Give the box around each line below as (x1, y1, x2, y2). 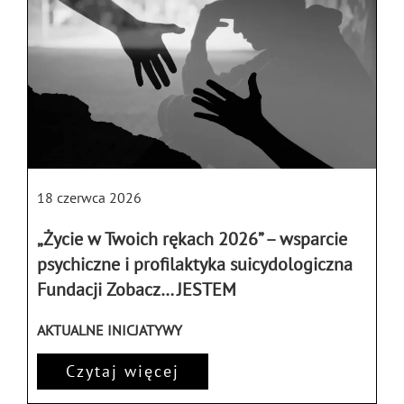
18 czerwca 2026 (37, 188, 142, 207)
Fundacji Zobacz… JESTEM (37, 277, 236, 301)
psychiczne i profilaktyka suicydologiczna (37, 252, 353, 276)
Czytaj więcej (66, 360, 179, 381)
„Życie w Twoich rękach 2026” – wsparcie (37, 226, 347, 251)
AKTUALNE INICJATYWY (37, 320, 182, 339)
